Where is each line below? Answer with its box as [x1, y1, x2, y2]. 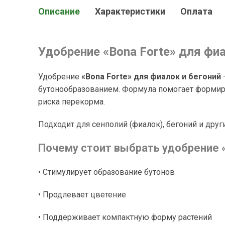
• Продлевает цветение [38, 190, 126, 199]
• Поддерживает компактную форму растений [38, 212, 212, 222]
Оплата [180, 6, 212, 17]
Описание [38, 6, 80, 17]
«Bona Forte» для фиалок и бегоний [81, 72, 221, 81]
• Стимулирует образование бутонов [38, 167, 175, 177]
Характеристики [95, 6, 165, 17]
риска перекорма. [38, 97, 105, 106]
